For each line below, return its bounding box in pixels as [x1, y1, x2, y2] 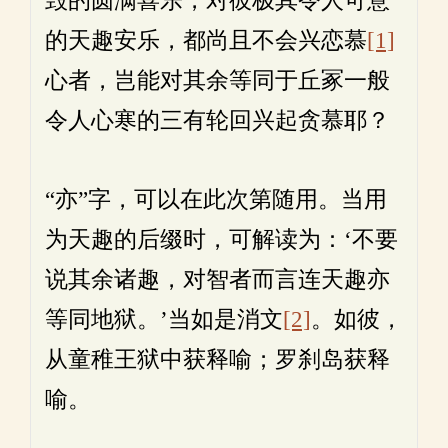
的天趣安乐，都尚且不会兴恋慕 [45, 27, 367, 54]
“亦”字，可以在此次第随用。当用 [45, 186, 387, 213]
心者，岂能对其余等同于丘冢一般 [45, 67, 390, 94]
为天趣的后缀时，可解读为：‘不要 [45, 226, 398, 253]
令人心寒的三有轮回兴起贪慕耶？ [45, 107, 390, 134]
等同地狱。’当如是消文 [45, 306, 283, 333]
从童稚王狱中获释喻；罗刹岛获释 [45, 346, 390, 373]
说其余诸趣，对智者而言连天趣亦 [45, 266, 390, 293]
